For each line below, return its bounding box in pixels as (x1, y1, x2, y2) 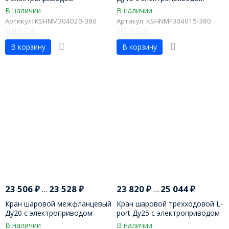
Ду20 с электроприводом (5, 208, 93, 218)
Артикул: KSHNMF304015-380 (117, 16, 212, 26)
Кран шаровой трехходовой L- (117, 198, 223, 209)
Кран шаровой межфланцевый (5, 198, 111, 209)
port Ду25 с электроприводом (117, 208, 220, 218)
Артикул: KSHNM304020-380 (5, 16, 97, 26)
